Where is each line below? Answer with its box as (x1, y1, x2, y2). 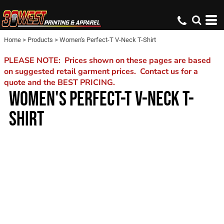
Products (27, 36, 53, 43)
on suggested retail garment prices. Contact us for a (4, 66, 198, 77)
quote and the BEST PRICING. (4, 77, 115, 88)
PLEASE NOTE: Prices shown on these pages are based (4, 55, 211, 66)
